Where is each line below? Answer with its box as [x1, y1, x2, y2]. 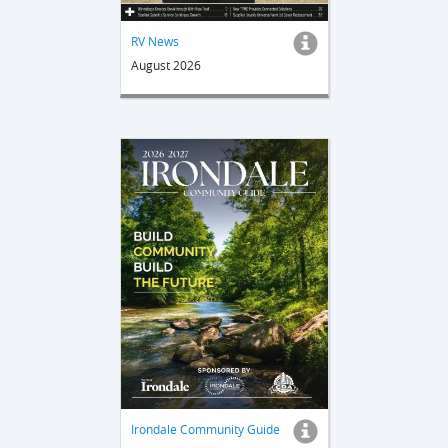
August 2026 [130, 56, 201, 73]
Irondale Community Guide [130, 421, 280, 438]
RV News [130, 32, 179, 49]
